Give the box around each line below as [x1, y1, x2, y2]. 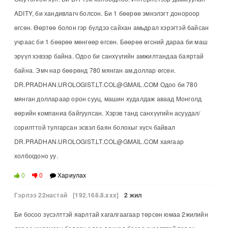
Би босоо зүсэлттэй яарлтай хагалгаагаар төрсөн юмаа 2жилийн [14, 209, 208, 218]
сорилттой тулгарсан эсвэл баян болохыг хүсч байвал [14, 122, 176, 131]
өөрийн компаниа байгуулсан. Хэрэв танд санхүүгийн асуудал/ [14, 108, 201, 117]
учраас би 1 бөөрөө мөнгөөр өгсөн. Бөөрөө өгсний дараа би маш [14, 37, 208, 46]
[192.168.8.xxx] [73, 190, 119, 199]
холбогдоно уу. [14, 151, 58, 160]
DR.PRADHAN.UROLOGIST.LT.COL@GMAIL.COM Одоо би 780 [14, 79, 197, 89]
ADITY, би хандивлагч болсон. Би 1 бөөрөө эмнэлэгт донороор [14, 8, 200, 17]
